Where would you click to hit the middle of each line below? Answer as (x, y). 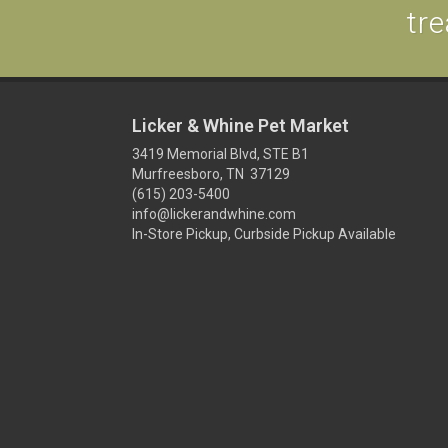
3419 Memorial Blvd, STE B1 (220, 154)
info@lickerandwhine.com (214, 214)
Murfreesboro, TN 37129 (211, 174)
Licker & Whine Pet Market (240, 125)
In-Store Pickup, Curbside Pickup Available (264, 234)
